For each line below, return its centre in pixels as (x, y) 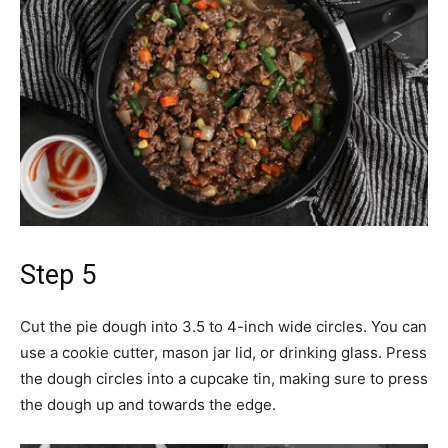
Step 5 (58, 275)
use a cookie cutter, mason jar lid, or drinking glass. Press (223, 352)
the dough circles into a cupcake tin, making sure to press (224, 378)
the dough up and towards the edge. (148, 404)
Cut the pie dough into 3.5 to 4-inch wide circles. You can (223, 326)
